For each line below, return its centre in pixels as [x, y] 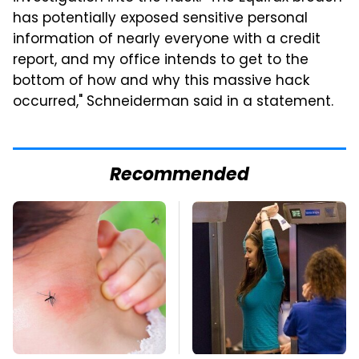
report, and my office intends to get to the [161, 61]
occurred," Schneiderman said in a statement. [173, 103]
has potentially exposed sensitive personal [160, 20]
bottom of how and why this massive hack [161, 82]
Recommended [179, 176]
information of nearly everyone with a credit [167, 40]
